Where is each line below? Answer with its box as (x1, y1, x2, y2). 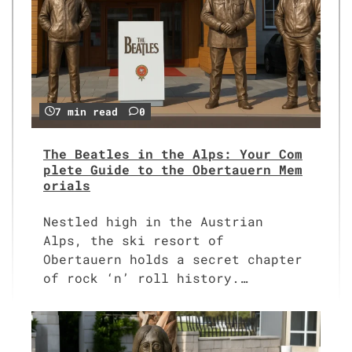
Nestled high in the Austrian (43, 212, 263, 229)
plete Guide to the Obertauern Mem (43, 161, 302, 178)
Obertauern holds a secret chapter (43, 250, 302, 267)
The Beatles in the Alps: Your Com (43, 145, 302, 163)
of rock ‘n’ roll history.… (43, 269, 247, 286)
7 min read (55, 105, 118, 118)
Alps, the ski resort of (43, 231, 224, 248)
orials (43, 177, 90, 194)
